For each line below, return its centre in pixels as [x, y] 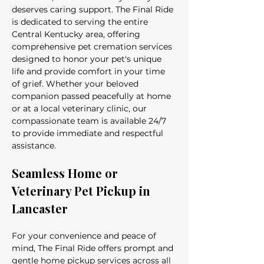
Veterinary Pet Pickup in [82, 191]
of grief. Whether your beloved [76, 84]
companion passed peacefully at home [93, 96]
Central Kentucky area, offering [77, 34]
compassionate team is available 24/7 [90, 121]
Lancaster [40, 208]
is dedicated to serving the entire [81, 22]
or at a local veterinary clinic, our [80, 108]
